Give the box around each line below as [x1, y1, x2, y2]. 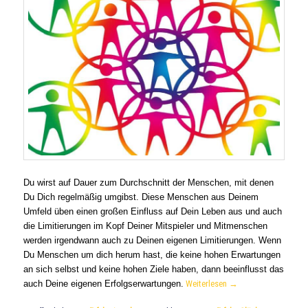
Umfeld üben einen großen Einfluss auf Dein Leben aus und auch [23, 206, 283, 217]
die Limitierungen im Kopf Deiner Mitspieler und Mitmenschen [23, 220, 268, 231]
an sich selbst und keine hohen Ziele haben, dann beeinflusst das [23, 263, 285, 274]
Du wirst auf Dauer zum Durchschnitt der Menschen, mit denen [23, 177, 274, 188]
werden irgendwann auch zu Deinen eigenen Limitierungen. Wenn [23, 234, 282, 245]
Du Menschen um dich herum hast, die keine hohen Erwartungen [23, 249, 281, 260]
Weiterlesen [186, 278, 230, 289]
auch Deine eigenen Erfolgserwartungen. [23, 278, 184, 289]
